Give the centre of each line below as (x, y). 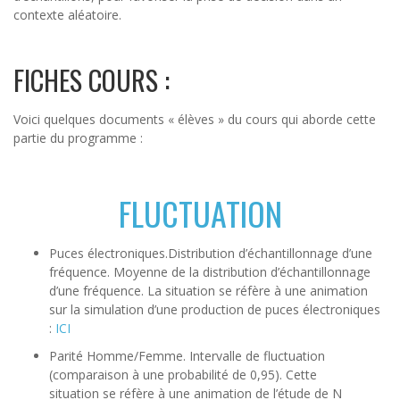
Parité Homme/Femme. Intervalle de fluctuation (187, 356)
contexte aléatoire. (67, 15)
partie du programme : (78, 138)
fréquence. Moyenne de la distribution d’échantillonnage (210, 272)
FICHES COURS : (92, 80)
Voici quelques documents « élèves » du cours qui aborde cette (195, 120)
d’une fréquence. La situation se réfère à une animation (208, 291)
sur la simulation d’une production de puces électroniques (215, 310)
